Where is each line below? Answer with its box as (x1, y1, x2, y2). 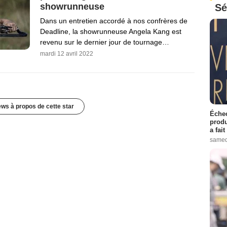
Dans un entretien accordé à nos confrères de (40, 17, 187, 25)
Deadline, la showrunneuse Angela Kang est (40, 27, 181, 36)
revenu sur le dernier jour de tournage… (40, 38, 169, 47)
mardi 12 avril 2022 (40, 50, 93, 58)
